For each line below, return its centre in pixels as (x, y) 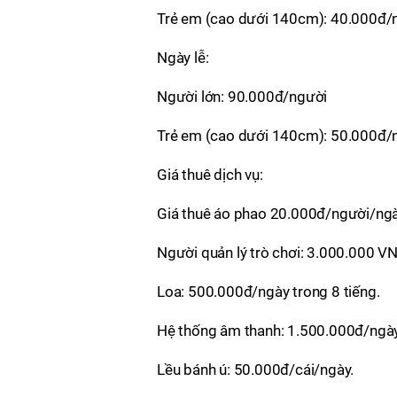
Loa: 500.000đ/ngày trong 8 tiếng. (269, 291)
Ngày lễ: (183, 57)
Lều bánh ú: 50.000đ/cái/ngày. (256, 369)
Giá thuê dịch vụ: (210, 174)
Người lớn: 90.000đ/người (242, 96)
